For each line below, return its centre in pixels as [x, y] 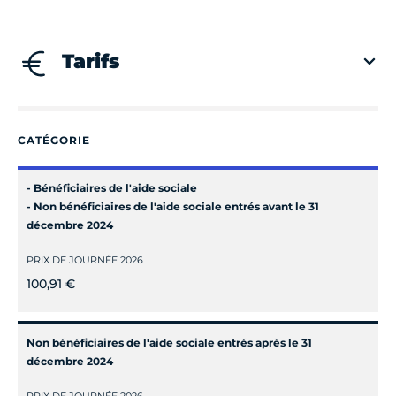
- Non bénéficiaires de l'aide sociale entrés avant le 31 [173, 206]
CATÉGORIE [54, 140]
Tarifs [91, 61]
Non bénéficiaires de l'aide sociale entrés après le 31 [169, 342]
